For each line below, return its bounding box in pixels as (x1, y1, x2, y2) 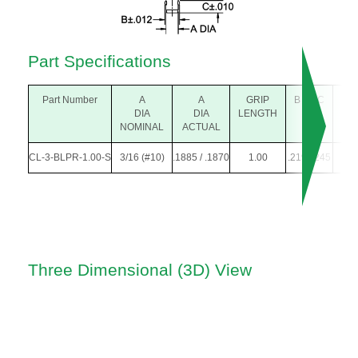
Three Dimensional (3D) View (28, 261, 252, 280)
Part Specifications (28, 52, 171, 71)
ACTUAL (181, 121, 221, 133)
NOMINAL (120, 121, 164, 133)
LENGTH (238, 108, 277, 120)
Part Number (42, 94, 97, 106)
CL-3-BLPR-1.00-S (29, 152, 111, 164)
